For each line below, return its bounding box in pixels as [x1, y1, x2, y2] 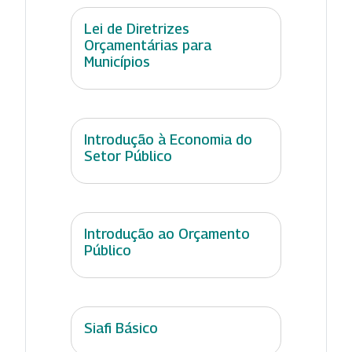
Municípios [84, 53, 150, 70]
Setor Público [84, 147, 172, 164]
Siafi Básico [84, 319, 158, 336]
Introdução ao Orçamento [84, 225, 250, 242]
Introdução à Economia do [84, 130, 252, 148]
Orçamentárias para [84, 36, 211, 53]
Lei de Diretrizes [84, 20, 189, 37]
